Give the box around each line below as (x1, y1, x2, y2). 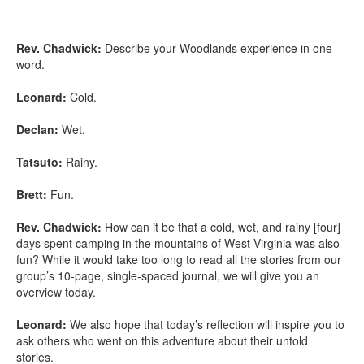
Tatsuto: (16, 154, 63, 170)
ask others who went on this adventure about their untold (16, 332, 308, 349)
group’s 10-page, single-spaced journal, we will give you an (16, 267, 319, 284)
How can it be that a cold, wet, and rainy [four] (102, 219, 340, 235)
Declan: (16, 121, 58, 137)
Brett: (16, 186, 47, 202)
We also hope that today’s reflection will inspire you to (67, 316, 344, 332)
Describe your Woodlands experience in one (102, 40, 332, 56)
